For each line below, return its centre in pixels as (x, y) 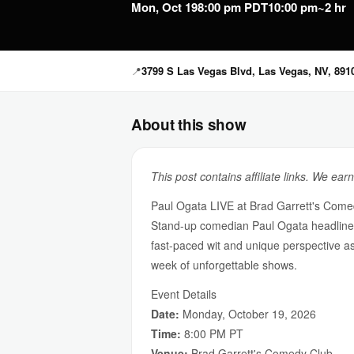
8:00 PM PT (212, 333)
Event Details (184, 294)
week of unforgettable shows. (224, 265)
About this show (189, 124)
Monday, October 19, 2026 (248, 314)
